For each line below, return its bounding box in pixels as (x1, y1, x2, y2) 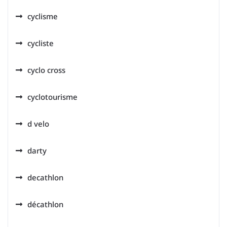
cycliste (27, 38, 54, 48)
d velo (27, 119, 49, 129)
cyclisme (27, 11, 58, 21)
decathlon (27, 172, 63, 182)
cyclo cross (27, 65, 65, 75)
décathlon (27, 199, 63, 209)
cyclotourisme (27, 92, 78, 102)
